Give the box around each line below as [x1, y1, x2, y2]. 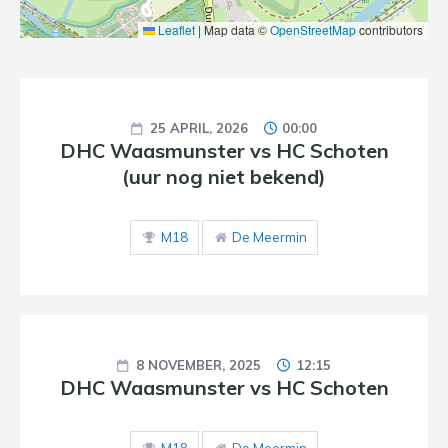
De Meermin [231, 229, 307, 245]
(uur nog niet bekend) [122, 164, 326, 189]
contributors [356, 21, 423, 38]
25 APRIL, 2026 [145, 120, 252, 136]
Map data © [201, 21, 270, 38]
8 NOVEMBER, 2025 [132, 357, 266, 373]
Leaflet [155, 21, 195, 38]
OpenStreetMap [270, 21, 356, 38]
